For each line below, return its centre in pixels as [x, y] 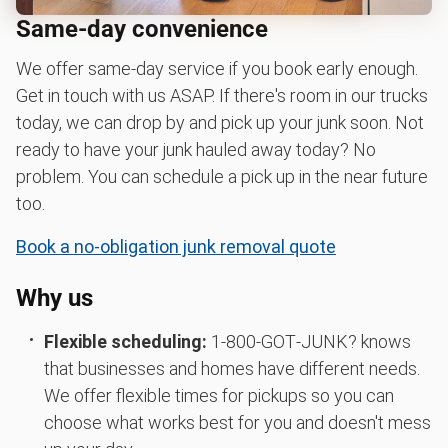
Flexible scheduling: [125, 341]
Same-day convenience [142, 28]
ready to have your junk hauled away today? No [196, 149]
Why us [54, 297]
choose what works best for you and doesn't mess [237, 422]
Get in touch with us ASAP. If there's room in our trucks [222, 95]
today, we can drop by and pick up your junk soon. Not [220, 122]
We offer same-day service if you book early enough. [217, 68]
